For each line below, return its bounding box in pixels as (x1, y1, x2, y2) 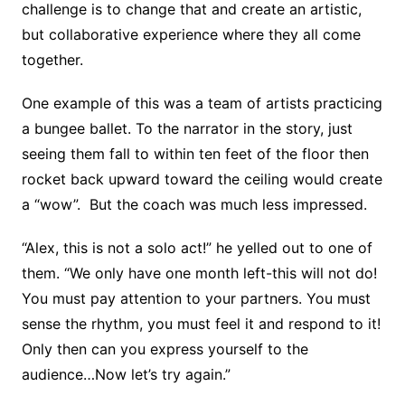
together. (21, 51, 83, 69)
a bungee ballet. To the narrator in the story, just (21, 119, 353, 137)
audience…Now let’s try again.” (21, 365, 231, 383)
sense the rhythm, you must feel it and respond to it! (21, 315, 381, 333)
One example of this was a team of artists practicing (21, 94, 382, 112)
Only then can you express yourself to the (21, 340, 308, 358)
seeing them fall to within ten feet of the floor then (21, 145, 369, 163)
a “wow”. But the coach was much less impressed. (21, 195, 367, 213)
